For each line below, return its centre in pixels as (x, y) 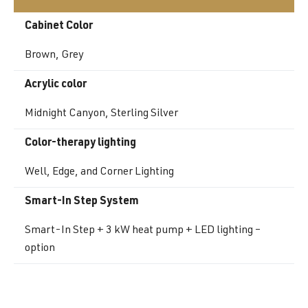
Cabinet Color (59, 26)
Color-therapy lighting (80, 143)
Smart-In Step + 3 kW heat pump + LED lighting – (143, 231)
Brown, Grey (54, 55)
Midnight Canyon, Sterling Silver (101, 114)
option (40, 249)
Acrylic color (56, 85)
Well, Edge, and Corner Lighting (99, 172)
